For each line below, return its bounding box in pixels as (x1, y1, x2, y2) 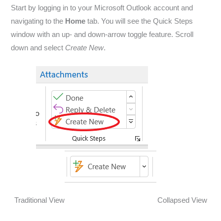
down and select (11, 43, 66, 52)
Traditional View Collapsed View (14, 196, 207, 205)
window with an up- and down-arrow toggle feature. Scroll (11, 30, 194, 38)
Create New (65, 43, 104, 52)
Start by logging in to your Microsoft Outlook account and (11, 3, 193, 12)
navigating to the (11, 17, 66, 25)
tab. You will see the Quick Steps (85, 17, 193, 25)
